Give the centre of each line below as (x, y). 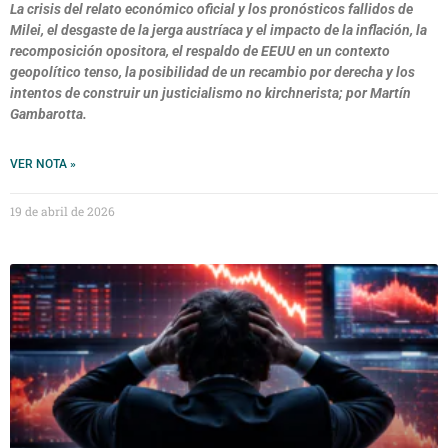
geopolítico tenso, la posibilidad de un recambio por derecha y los (212, 72)
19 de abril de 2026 (62, 211)
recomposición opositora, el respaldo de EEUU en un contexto (200, 51)
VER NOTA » (43, 164)
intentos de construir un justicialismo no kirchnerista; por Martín (210, 93)
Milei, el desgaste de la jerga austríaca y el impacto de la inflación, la (218, 30)
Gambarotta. (48, 114)
